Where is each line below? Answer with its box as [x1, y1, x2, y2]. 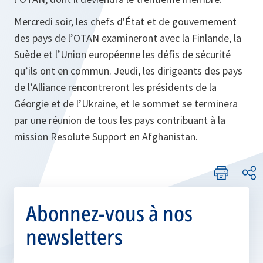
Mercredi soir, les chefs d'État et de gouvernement [14, 15, 237, 29]
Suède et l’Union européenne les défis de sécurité [14, 48, 231, 62]
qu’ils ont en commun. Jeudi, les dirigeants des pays [14, 64, 242, 78]
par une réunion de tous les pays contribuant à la [14, 113, 225, 127]
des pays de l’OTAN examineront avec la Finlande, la [14, 31, 241, 45]
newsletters [26, 222, 123, 252]
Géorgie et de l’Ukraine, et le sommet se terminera [14, 97, 238, 111]
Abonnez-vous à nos [26, 199, 193, 228]
